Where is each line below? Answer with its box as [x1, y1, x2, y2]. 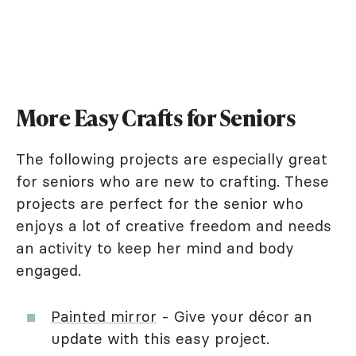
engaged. [16, 261, 81, 281]
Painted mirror [51, 307, 157, 327]
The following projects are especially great [16, 149, 327, 169]
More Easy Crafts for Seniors [16, 103, 296, 133]
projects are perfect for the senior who [16, 194, 304, 214]
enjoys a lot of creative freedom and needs [16, 216, 331, 236]
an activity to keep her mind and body [16, 238, 294, 258]
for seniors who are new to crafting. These [16, 172, 329, 192]
